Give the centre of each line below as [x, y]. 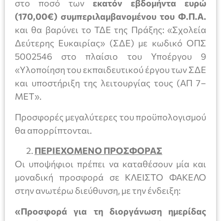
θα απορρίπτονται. [53, 130]
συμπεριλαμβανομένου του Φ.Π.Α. [132, 17]
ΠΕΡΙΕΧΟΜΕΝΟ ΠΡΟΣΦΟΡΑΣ [98, 151]
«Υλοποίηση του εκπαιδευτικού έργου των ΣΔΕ [110, 70]
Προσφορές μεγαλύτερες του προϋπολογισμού [110, 117]
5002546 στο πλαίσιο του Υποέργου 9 [110, 56]
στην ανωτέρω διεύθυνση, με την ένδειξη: [98, 191]
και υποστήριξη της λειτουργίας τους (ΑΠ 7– [110, 83]
